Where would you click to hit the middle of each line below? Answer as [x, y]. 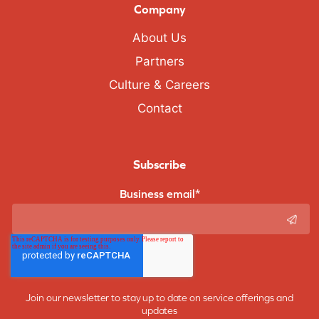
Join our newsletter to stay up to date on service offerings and [159, 297]
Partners [159, 62]
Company [159, 10]
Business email [157, 193]
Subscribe [159, 164]
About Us [159, 38]
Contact [159, 109]
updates [159, 310]
